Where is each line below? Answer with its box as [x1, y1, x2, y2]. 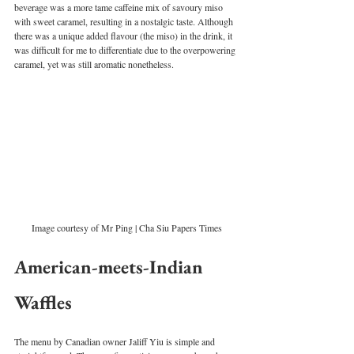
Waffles [14, 290, 72, 315]
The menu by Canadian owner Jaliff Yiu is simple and [14, 335, 217, 348]
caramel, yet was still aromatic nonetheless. [14, 57, 176, 70]
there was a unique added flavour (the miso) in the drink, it [14, 28, 235, 42]
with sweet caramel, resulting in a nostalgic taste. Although [14, 14, 235, 28]
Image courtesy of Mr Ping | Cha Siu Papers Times [31, 221, 222, 235]
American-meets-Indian [14, 254, 208, 280]
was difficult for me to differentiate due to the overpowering [14, 43, 238, 56]
